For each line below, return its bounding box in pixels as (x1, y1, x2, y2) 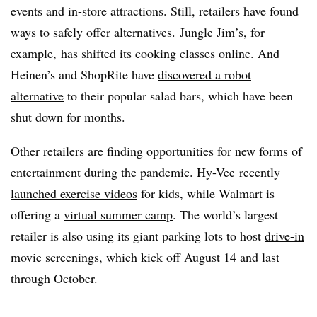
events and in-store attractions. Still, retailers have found (11, 2, 299, 19)
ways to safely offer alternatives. (11, 23, 180, 40)
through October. (11, 270, 98, 287)
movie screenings (11, 248, 99, 265)
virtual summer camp (64, 206, 173, 223)
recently (239, 163, 280, 180)
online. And (215, 45, 279, 62)
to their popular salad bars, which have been (64, 87, 293, 104)
